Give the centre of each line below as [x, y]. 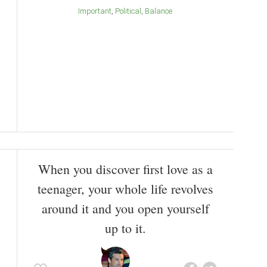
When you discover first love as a [125, 169]
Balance [161, 11]
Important [96, 11]
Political [131, 11]
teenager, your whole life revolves [125, 188]
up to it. [125, 228]
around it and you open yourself [125, 208]
